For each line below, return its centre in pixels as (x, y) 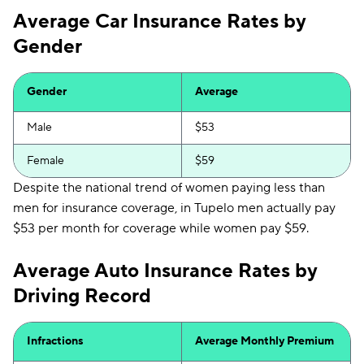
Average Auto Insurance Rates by (165, 271)
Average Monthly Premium (264, 341)
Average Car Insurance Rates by (160, 22)
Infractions (55, 341)
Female (45, 161)
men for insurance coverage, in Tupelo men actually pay (174, 208)
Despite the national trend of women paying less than (169, 188)
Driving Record (82, 296)
